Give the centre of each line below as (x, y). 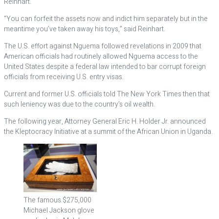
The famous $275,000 (57, 200)
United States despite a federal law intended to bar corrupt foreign (105, 67)
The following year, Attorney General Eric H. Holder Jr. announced (105, 121)
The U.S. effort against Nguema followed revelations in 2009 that (103, 46)
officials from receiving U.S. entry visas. (64, 77)
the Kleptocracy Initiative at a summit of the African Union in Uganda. (108, 132)
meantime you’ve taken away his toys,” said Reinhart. (85, 29)
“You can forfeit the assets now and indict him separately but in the (106, 19)
